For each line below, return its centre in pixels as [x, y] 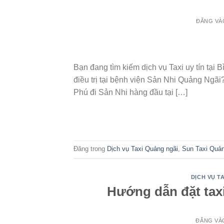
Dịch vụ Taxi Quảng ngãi [142, 149]
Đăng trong [90, 149]
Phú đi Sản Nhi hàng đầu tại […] [130, 92]
